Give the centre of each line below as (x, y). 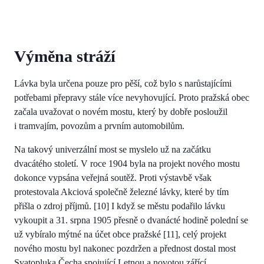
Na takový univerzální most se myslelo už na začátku (113, 149)
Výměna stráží (65, 56)
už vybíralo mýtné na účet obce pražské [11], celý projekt (120, 234)
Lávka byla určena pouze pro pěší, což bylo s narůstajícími (123, 83)
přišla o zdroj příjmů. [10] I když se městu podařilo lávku (120, 206)
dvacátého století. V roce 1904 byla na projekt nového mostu (127, 163)
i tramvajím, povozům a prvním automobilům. (99, 126)
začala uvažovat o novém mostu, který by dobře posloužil (121, 111)
